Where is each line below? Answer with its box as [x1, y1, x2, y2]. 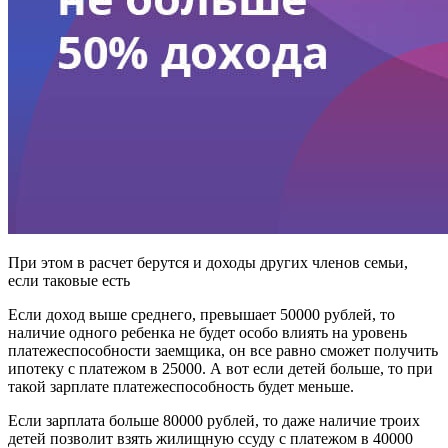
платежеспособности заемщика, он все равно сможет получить [8, 342, 438, 360]
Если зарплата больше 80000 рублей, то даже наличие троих [8, 412, 420, 430]
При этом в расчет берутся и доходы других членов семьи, [8, 254, 408, 272]
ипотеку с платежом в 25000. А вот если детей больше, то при [8, 360, 433, 378]
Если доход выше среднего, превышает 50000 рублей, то [8, 306, 395, 324]
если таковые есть [8, 272, 130, 290]
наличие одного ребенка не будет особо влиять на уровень [8, 324, 407, 342]
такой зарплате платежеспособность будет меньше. [8, 378, 354, 396]
